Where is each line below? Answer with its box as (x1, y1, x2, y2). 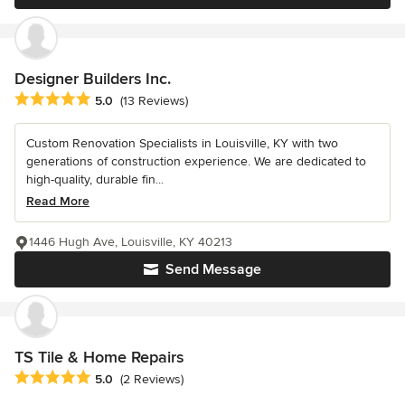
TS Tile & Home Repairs (14, 346, 184, 367)
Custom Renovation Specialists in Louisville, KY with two (26, 135, 338, 151)
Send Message (165, 259, 261, 278)
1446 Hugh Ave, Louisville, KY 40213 (29, 233, 232, 250)
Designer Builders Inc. (14, 68, 171, 89)
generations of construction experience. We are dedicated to (26, 153, 366, 169)
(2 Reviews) (120, 371, 184, 387)
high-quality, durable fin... (26, 171, 164, 187)
